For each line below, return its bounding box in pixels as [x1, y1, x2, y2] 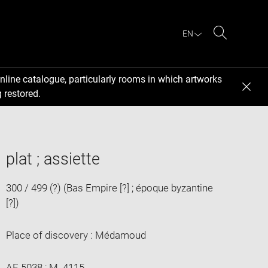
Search [220, 41, 251, 53]
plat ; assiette [5, 149, 100, 169]
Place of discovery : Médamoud [5, 229, 146, 241]
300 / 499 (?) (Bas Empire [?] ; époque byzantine [5, 181, 213, 194]
